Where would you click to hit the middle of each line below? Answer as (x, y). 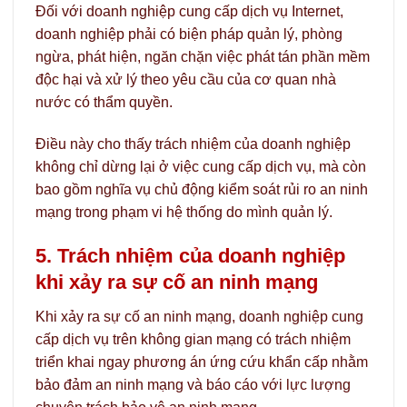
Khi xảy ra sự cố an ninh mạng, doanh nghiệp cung (199, 317)
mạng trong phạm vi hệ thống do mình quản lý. (184, 213)
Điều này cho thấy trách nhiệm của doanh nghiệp (193, 144)
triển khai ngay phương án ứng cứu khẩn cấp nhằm (202, 362)
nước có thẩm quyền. (104, 103)
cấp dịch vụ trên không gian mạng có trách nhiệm (193, 340)
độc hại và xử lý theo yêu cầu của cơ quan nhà (186, 80)
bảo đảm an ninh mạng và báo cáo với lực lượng (193, 385)
